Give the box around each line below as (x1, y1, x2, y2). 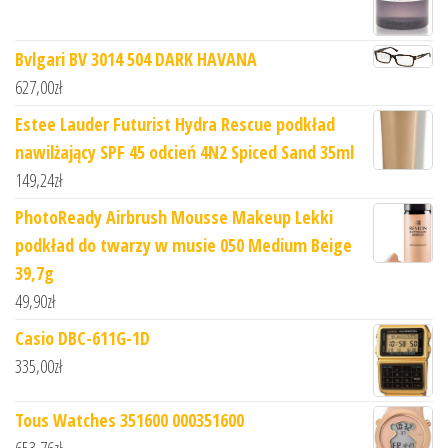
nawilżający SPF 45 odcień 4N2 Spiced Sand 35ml (15, 139, 354, 164)
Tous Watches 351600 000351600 (15, 407, 244, 432)
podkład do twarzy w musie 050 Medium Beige (15, 232, 352, 257)
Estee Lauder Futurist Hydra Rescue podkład (15, 111, 335, 136)
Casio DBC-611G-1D (15, 325, 150, 350)
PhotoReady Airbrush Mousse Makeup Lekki (15, 204, 333, 229)
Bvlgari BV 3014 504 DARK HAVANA (15, 46, 257, 71)
